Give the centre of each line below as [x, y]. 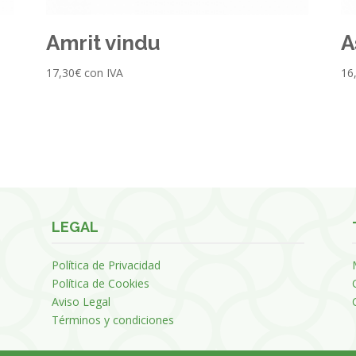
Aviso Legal [81, 302]
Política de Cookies [100, 284]
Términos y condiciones [112, 320]
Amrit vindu [103, 43]
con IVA [103, 72]
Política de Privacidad [106, 265]
